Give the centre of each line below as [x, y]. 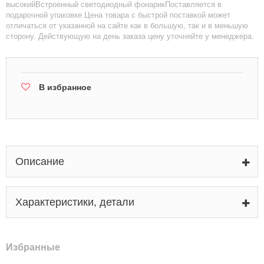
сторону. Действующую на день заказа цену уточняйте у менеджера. [130, 36]
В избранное [65, 87]
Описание [40, 161]
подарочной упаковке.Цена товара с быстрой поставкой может [118, 15]
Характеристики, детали [75, 202]
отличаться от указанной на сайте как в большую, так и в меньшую [127, 26]
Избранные [33, 247]
